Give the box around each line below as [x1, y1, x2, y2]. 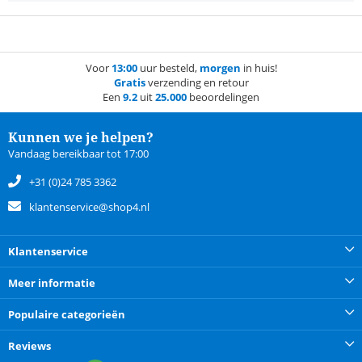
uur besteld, [137, 61, 200, 76]
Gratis [113, 75, 145, 90]
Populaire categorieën [8, 307, 125, 322]
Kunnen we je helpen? [8, 128, 154, 147]
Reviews [8, 339, 51, 354]
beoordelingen [187, 90, 259, 105]
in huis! [240, 61, 277, 76]
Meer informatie [8, 276, 95, 291]
